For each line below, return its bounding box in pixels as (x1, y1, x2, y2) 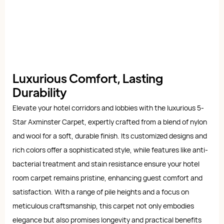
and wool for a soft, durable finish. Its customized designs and (12, 131, 207, 141)
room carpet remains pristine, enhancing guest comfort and (12, 173, 202, 183)
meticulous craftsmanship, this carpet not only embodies (12, 201, 194, 211)
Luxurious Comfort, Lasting (12, 69, 163, 85)
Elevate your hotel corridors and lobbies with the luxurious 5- (12, 103, 204, 113)
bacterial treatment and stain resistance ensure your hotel (12, 159, 199, 169)
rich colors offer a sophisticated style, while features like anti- (12, 145, 208, 155)
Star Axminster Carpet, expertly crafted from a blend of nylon (12, 117, 207, 127)
